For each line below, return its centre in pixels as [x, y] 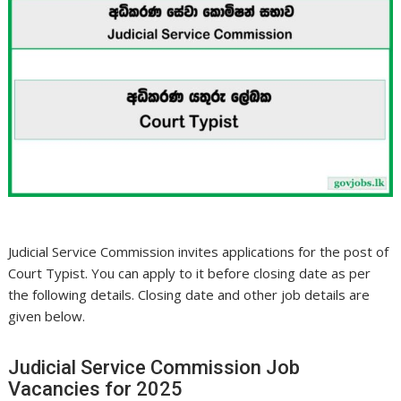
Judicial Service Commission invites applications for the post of [199, 251]
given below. [47, 316]
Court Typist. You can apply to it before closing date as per [190, 273]
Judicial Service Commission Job [154, 367]
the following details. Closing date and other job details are [189, 294]
